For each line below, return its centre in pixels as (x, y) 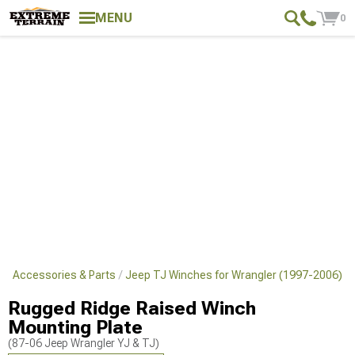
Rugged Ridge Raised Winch (132, 308)
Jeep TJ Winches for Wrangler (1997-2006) (234, 275)
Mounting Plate (75, 327)
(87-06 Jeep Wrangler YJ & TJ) (84, 343)
